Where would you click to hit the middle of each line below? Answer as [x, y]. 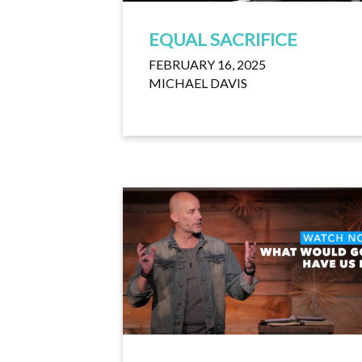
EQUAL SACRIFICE [223, 39]
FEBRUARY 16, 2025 [207, 64]
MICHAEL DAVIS [198, 82]
